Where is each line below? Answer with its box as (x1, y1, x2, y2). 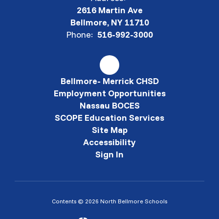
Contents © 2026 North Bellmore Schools (52, 197, 167, 205)
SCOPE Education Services (55, 112, 164, 123)
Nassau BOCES (79, 100, 140, 111)
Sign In (95, 149, 124, 160)
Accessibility (83, 136, 136, 148)
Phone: (66, 29, 93, 40)
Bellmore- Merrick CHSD (60, 75, 159, 87)
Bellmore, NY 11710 (70, 17, 149, 28)
